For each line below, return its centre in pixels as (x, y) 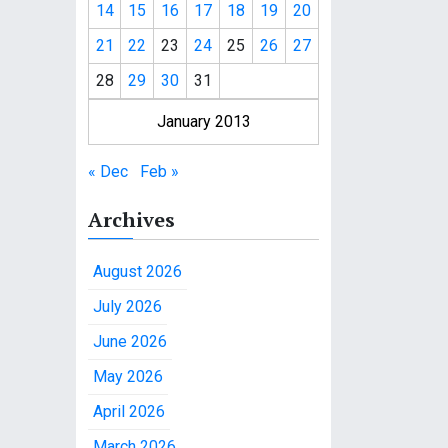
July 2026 (127, 306)
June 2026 (130, 341)
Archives (131, 219)
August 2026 (137, 271)
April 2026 (129, 411)
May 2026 (128, 376)
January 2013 (203, 121)
